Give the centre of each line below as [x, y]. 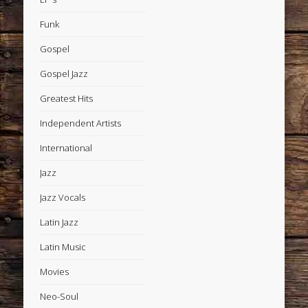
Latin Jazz [59, 222]
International [66, 147]
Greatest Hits [67, 98]
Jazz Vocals [63, 197]
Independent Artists [81, 123]
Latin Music [63, 246]
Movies [55, 271]
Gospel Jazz [64, 73]
